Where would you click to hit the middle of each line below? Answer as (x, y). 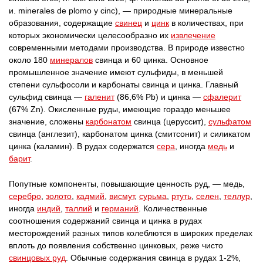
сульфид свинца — (47, 97)
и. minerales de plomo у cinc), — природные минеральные (121, 11)
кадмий (90, 196)
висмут (122, 196)
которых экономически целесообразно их (90, 35)
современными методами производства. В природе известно (127, 48)
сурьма (153, 196)
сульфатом (230, 122)
